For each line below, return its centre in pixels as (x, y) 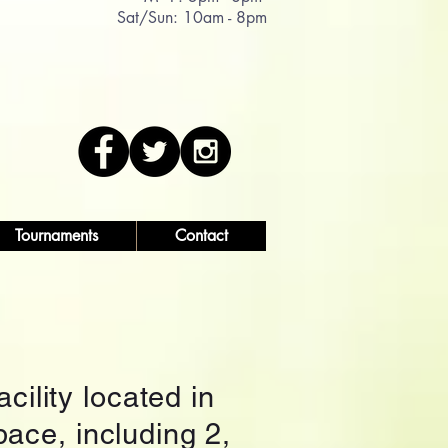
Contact (201, 235)
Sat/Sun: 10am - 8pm (189, 17)
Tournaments (56, 235)
